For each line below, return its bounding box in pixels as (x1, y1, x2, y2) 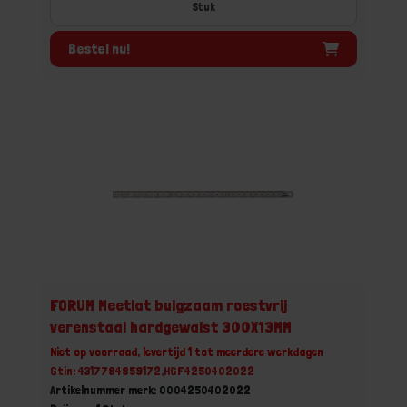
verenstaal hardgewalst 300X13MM (50, 317, 292, 336)
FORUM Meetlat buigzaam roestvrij (50, 295, 287, 314)
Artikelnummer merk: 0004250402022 (50, 382, 251, 397)
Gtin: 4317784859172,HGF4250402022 (50, 363, 254, 378)
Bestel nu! (68, 39, 130, 57)
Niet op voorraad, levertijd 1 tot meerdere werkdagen (50, 344, 323, 359)
